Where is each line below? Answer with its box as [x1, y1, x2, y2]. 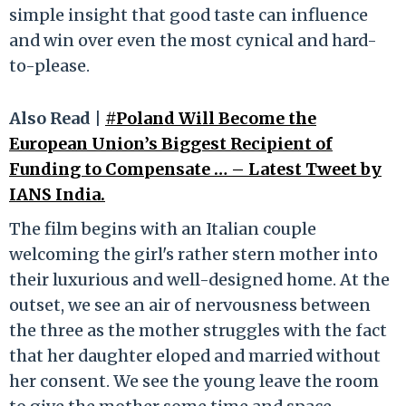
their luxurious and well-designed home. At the [9, 268, 390, 290]
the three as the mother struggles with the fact [9, 319, 387, 341]
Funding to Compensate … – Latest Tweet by [9, 158, 382, 179]
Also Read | [9, 107, 105, 129]
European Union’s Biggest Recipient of [9, 132, 333, 154]
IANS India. [9, 183, 105, 205]
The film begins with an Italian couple [9, 217, 316, 239]
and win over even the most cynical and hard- [9, 29, 377, 51]
